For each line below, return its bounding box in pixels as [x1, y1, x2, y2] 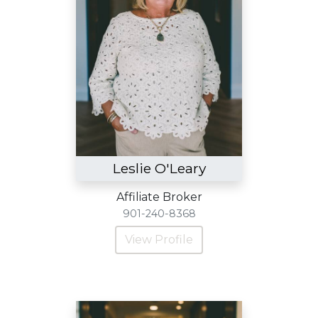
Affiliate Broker [116, 190, 202, 204]
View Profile [125, 233, 193, 246]
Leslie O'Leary [112, 160, 206, 177]
